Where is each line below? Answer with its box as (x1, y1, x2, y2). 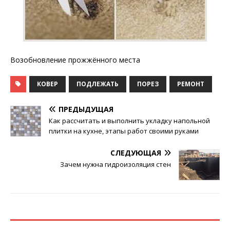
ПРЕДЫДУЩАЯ (59, 104, 113, 114)
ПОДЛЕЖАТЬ (76, 79, 119, 88)
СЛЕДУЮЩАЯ (110, 147, 161, 158)
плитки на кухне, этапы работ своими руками (49, 126, 199, 136)
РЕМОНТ (177, 79, 204, 88)
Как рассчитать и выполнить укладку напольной (49, 116, 210, 125)
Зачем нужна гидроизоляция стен (60, 159, 171, 169)
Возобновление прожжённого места (10, 54, 140, 65)
